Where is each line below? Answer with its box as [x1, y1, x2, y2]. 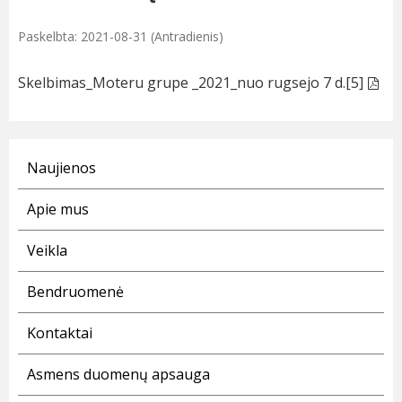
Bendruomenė [27, 282, 124, 302]
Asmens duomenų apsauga [27, 364, 210, 385]
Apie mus [27, 199, 89, 220]
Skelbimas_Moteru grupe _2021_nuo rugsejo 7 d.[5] [18, 73, 363, 93]
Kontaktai [27, 323, 92, 344]
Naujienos [27, 158, 96, 179]
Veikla [27, 240, 67, 261]
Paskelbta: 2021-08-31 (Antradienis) [18, 28, 223, 46]
